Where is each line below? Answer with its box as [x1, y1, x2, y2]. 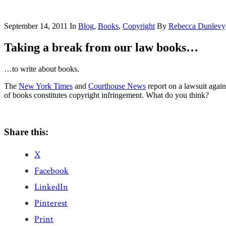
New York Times [19, 81, 73, 90]
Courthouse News [88, 81, 146, 90]
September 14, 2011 [4, 22, 68, 30]
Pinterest [34, 197, 68, 209]
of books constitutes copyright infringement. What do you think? [4, 90, 209, 99]
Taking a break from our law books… [4, 40, 198, 54]
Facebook [34, 165, 69, 177]
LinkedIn [34, 181, 68, 193]
